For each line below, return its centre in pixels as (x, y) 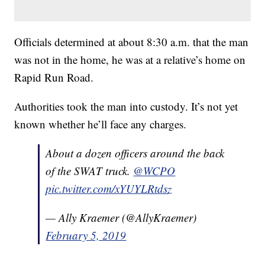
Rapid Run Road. (54, 77)
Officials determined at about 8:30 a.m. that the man (132, 42)
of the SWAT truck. (90, 171)
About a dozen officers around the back (135, 153)
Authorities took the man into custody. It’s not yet (126, 106)
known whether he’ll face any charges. (101, 124)
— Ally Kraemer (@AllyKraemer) (121, 218)
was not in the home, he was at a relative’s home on (130, 60)
